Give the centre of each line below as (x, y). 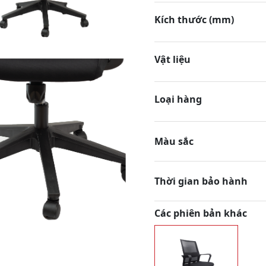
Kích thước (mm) (194, 20)
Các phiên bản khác (201, 213)
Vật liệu (172, 59)
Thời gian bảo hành (201, 181)
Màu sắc (174, 141)
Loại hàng (178, 99)
